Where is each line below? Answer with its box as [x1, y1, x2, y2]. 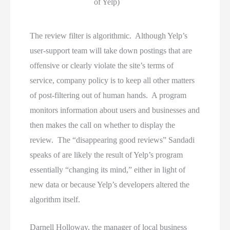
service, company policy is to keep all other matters [30, 75, 195, 85]
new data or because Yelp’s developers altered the [30, 180, 190, 189]
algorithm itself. [30, 195, 81, 204]
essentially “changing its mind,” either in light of [30, 165, 186, 174]
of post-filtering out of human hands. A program [30, 90, 187, 100]
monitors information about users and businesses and [30, 105, 200, 114]
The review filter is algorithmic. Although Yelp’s [30, 31, 188, 40]
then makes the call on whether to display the [30, 120, 176, 129]
